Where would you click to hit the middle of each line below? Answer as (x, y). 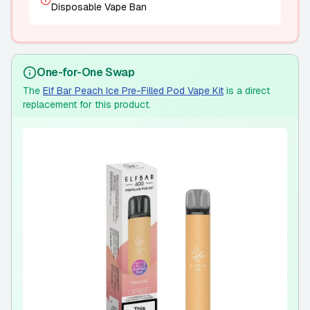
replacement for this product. (87, 104)
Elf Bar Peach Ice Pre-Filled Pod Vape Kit (133, 91)
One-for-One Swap (86, 72)
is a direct (247, 91)
